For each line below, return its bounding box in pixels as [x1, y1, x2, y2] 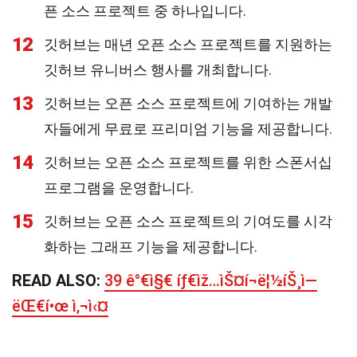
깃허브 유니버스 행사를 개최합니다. [44, 61, 272, 78]
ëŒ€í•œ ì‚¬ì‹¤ [12, 296, 108, 316]
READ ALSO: [12, 271, 104, 290]
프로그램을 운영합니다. [44, 179, 194, 196]
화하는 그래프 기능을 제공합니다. [44, 238, 257, 255]
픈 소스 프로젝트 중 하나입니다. [44, 2, 246, 19]
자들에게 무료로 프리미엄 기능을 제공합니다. [44, 120, 332, 137]
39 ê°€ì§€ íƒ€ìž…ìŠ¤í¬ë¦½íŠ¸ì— [104, 271, 317, 290]
